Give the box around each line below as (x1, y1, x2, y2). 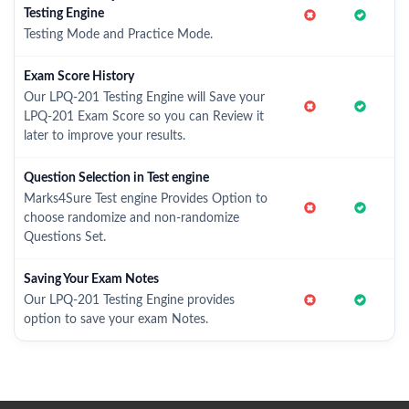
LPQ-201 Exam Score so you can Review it (24, 110, 264, 123)
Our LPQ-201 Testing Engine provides (24, 294, 235, 307)
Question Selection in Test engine (24, 172, 209, 184)
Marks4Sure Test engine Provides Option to (24, 193, 267, 205)
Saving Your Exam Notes (24, 273, 159, 286)
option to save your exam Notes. (24, 313, 208, 326)
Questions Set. (24, 231, 106, 244)
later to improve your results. (24, 130, 185, 142)
